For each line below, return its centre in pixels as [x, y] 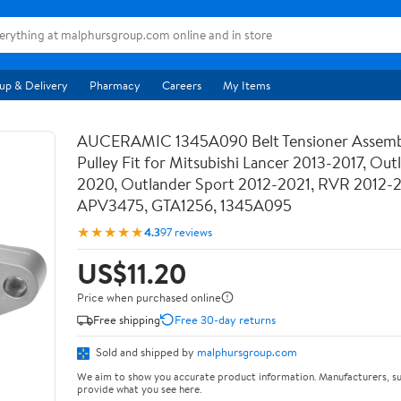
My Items [247, 85]
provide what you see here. [139, 388]
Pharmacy [115, 85]
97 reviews [186, 231]
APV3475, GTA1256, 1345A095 [184, 205]
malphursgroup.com [247, 352]
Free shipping [127, 319]
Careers [182, 85]
